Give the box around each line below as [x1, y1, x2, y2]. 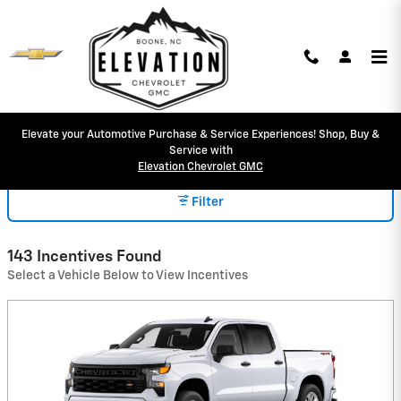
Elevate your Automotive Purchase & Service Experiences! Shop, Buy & [21, 129, 380, 141]
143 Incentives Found [7, 248, 162, 265]
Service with [168, 145, 233, 157]
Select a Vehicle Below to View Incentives [7, 269, 248, 282]
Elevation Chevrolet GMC [138, 161, 263, 173]
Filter [192, 196, 224, 209]
